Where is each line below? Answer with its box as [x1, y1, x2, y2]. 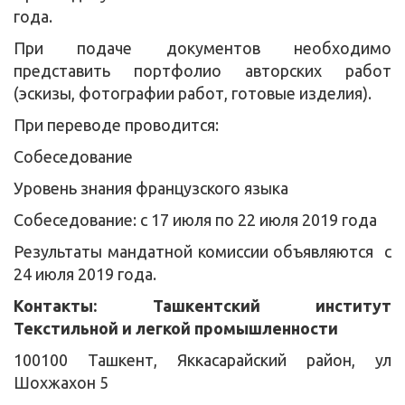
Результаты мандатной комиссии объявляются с [14, 241, 391, 260]
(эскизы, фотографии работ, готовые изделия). [14, 83, 372, 102]
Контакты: [14, 296, 153, 315]
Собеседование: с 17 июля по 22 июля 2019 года [14, 210, 377, 229]
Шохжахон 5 [14, 372, 108, 391]
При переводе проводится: [14, 115, 219, 134]
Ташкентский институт [152, 296, 391, 315]
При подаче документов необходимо [14, 38, 391, 57]
